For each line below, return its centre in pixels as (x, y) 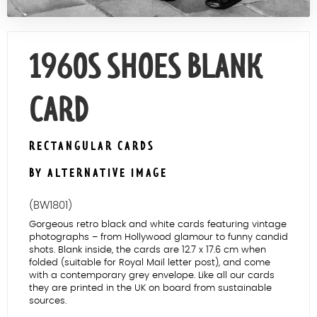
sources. (48, 301)
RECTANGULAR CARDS (92, 146)
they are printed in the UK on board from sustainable (150, 289)
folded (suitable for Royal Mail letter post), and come (150, 263)
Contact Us (158, 10)
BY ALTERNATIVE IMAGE (98, 173)
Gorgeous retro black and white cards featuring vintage (158, 225)
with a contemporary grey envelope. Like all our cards (152, 276)
